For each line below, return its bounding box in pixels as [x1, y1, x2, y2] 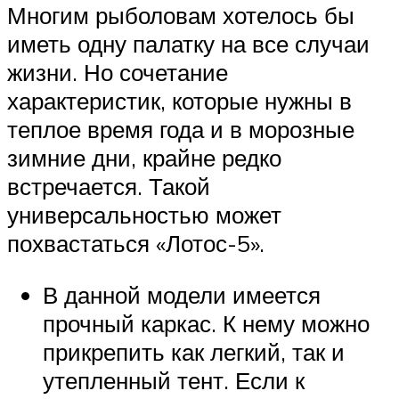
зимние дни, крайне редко [7, 143, 281, 173]
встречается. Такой [7, 172, 210, 201]
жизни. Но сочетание [7, 58, 228, 87]
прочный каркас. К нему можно [43, 308, 370, 338]
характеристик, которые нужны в [7, 86, 352, 116]
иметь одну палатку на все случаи [7, 29, 370, 59]
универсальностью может [7, 200, 281, 230]
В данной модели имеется [43, 280, 321, 309]
